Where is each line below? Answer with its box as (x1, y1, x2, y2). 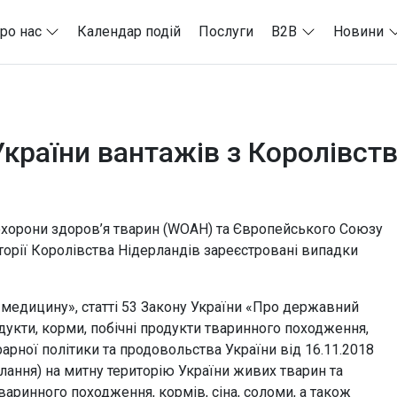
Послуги (198, 22, 254, 40)
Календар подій (77, 22, 182, 40)
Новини (333, 22, 385, 40)
